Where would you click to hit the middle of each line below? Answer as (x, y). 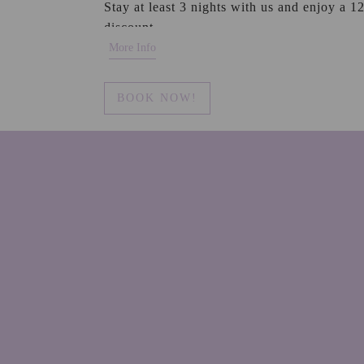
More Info (132, 48)
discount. (130, 27)
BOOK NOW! (157, 98)
